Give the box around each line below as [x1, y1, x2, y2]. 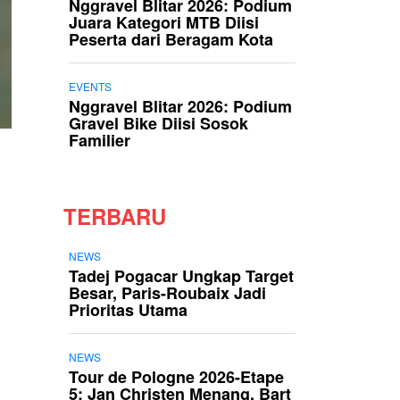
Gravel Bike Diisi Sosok [69, 112, 248, 135]
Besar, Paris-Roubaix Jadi [69, 281, 266, 304]
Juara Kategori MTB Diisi [69, 11, 259, 34]
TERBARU [63, 201, 166, 231]
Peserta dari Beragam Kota [69, 28, 273, 51]
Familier [69, 129, 130, 152]
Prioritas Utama [69, 298, 187, 321]
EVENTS [69, 79, 112, 94]
